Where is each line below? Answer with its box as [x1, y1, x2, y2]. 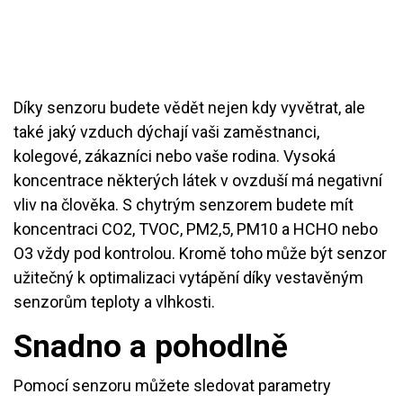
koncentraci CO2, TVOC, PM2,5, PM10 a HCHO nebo [13, 219, 378, 238]
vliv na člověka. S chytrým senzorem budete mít [13, 194, 354, 214]
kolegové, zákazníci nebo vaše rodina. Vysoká [13, 146, 336, 166]
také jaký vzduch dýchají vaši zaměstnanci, [13, 121, 319, 141]
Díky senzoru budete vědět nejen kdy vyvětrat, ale [13, 97, 365, 117]
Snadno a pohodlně [13, 327, 288, 365]
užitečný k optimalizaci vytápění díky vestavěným [13, 267, 363, 287]
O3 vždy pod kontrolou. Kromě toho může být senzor [13, 243, 387, 263]
